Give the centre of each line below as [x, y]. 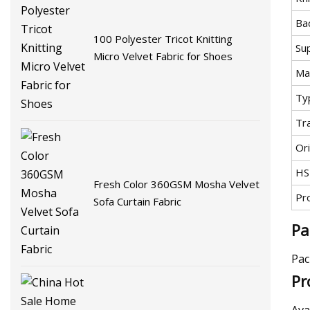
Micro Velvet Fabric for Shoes [163, 56]
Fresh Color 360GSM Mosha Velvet [177, 184]
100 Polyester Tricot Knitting [163, 39]
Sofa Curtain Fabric [138, 202]
